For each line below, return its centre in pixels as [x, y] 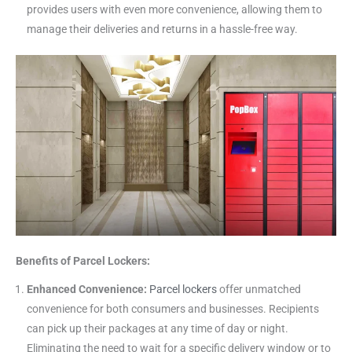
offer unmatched [258, 290]
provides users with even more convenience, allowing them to [174, 9]
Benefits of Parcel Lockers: [83, 261]
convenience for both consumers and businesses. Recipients [172, 309]
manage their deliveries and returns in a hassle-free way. [162, 29]
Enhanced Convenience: [86, 290]
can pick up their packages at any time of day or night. [157, 329]
